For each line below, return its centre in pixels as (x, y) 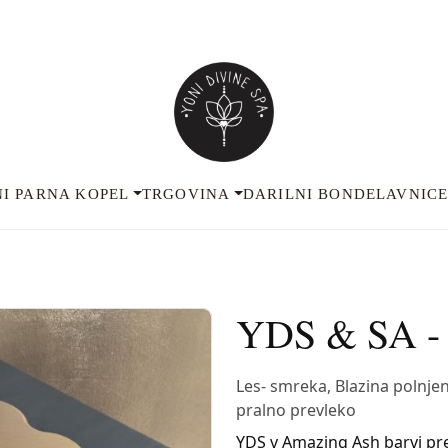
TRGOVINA (186, 194)
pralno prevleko (296, 410)
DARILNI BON (298, 194)
